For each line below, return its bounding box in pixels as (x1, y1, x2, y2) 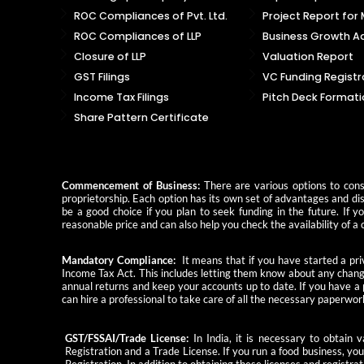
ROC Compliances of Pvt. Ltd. (74, 9, 227, 24)
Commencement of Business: (62, 180, 201, 193)
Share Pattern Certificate (74, 110, 209, 125)
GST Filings (74, 70, 130, 84)
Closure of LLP (74, 50, 146, 64)
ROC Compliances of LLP (74, 29, 201, 44)
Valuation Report (262, 50, 353, 64)
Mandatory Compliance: (62, 254, 175, 267)
